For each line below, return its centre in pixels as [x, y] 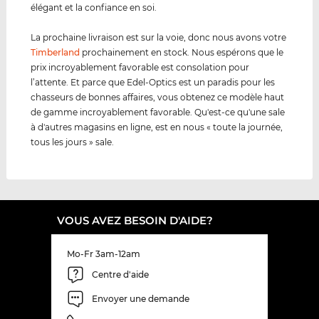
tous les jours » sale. [73, 142]
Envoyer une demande [141, 299]
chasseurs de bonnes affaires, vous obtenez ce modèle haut [158, 97]
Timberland [56, 52]
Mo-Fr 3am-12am [104, 253]
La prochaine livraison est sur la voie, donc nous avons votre [159, 37]
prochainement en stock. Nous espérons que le [182, 52]
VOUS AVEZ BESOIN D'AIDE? [135, 220]
